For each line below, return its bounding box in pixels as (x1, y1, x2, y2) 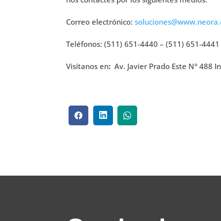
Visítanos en (66, 61, 109, 71)
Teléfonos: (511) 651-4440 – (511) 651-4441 (66, 38, 220, 49)
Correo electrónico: (66, 16, 135, 27)
